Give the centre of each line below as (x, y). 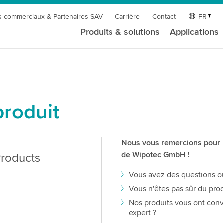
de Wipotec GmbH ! (156, 155)
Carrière (128, 17)
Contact (164, 17)
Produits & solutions (120, 32)
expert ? (143, 212)
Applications (194, 32)
